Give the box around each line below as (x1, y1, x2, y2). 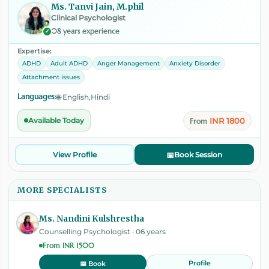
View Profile (53, 150, 97, 159)
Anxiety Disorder (169, 59, 220, 68)
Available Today (28, 116, 84, 125)
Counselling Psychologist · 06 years (39, 228, 166, 237)
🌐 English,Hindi (56, 92, 110, 102)
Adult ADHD (50, 59, 88, 68)
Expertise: (17, 47, 52, 56)
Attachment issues (22, 73, 80, 82)
